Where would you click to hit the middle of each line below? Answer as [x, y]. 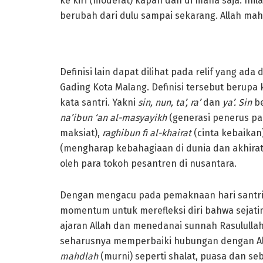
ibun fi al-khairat [157, 133]
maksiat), [81, 133]
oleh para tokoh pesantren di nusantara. [148, 163]
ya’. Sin [237, 102]
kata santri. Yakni [99, 102]
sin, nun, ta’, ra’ [171, 102]
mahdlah [79, 256]
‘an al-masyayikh [132, 117]
